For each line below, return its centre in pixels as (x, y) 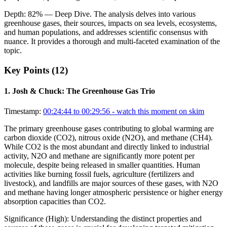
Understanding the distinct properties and (136, 218)
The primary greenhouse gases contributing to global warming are (109, 128)
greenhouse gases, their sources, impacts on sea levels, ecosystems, (110, 23)
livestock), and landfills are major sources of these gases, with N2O (111, 183)
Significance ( (26, 218)
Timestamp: (23, 111)
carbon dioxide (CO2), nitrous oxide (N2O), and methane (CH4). (108, 137)
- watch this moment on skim (157, 111)
